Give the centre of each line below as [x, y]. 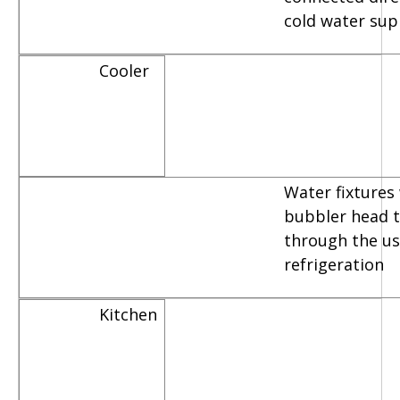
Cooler [128, 71]
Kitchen [130, 314]
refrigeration [334, 264]
